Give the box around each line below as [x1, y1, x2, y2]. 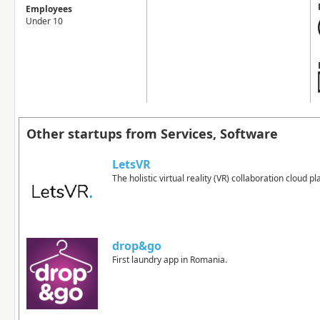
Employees [26, 3, 72, 15]
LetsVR [112, 156, 151, 172]
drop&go [112, 238, 161, 254]
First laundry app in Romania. [112, 254, 227, 266]
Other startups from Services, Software [26, 125, 278, 142]
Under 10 [26, 15, 63, 27]
